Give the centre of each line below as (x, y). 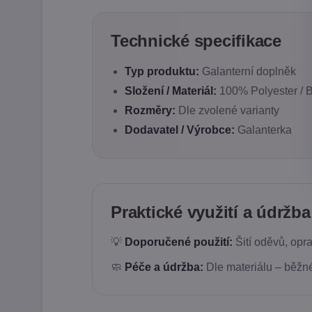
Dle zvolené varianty (227, 111)
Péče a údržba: (164, 267)
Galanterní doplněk (248, 72)
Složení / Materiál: (171, 91)
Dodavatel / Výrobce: (180, 130)
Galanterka (263, 130)
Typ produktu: (162, 72)
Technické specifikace (196, 41)
